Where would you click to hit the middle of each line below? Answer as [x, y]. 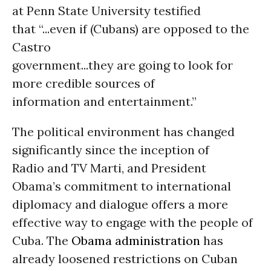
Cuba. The [42, 240]
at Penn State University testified [106, 11]
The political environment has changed [123, 132]
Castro [31, 47]
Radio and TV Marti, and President [109, 168]
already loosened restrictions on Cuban [125, 259]
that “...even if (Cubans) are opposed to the [131, 29]
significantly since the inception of [111, 150]
